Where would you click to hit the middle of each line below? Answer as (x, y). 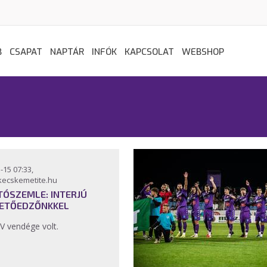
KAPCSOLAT (149, 52)
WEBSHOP (203, 52)
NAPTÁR (67, 52)
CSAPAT (26, 52)
